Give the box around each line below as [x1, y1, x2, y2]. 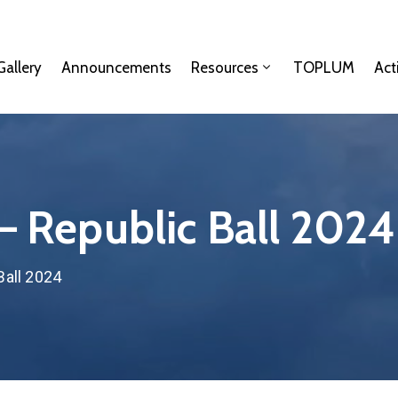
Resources [191, 59, 259, 76]
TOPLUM [293, 59, 355, 76]
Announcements [61, 59, 172, 76]
